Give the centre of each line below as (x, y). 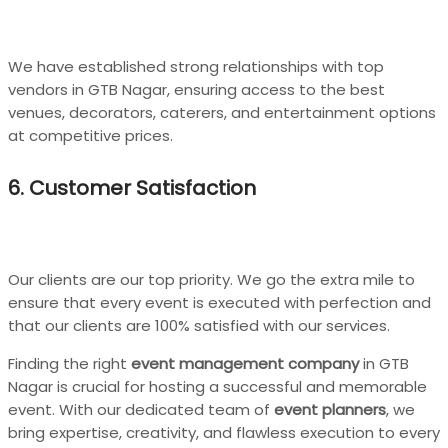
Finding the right (69, 363)
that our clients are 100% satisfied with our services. (199, 325)
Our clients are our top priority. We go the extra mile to (211, 279)
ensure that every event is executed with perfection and (219, 302)
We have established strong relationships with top (196, 66)
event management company (245, 363)
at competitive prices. (90, 135)
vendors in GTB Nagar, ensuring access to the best (196, 89)
